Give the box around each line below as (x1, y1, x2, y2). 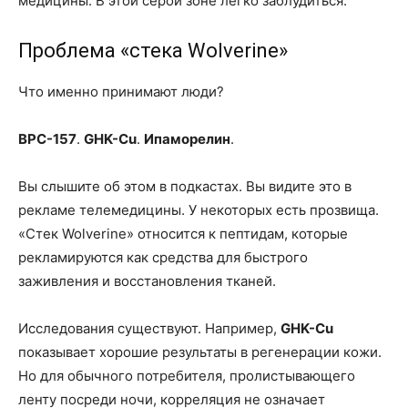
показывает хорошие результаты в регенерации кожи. (18, 343, 382, 361)
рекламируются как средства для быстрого (18, 249, 308, 266)
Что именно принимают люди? (18, 83, 224, 100)
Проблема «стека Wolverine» (18, 39, 288, 62)
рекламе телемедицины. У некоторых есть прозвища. (18, 201, 379, 219)
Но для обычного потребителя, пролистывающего (18, 367, 355, 384)
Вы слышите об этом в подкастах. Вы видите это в (18, 178, 352, 195)
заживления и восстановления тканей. (18, 272, 276, 290)
